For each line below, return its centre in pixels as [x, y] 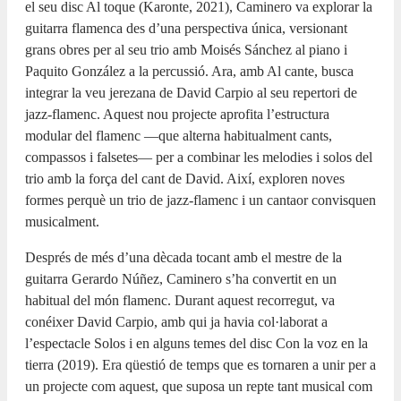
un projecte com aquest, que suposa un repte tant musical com [199, 386]
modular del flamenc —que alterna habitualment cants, [179, 135]
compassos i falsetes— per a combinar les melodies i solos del [199, 157]
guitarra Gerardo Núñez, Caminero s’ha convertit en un [181, 278]
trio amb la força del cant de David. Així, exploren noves [185, 178]
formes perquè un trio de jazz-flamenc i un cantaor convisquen [200, 200]
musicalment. [62, 221]
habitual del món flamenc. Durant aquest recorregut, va [180, 300]
